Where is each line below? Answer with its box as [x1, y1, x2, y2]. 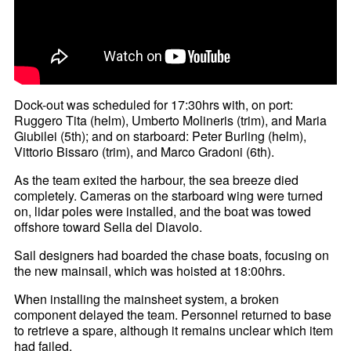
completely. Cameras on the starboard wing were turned [14, 186, 324, 205]
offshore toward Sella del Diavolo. [14, 218, 203, 237]
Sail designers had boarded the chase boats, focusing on [14, 246, 330, 265]
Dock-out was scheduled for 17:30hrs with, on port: [14, 96, 294, 114]
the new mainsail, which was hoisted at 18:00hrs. [14, 262, 286, 280]
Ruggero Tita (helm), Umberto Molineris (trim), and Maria [14, 111, 327, 130]
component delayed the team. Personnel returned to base [14, 306, 332, 324]
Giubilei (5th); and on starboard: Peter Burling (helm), [14, 127, 307, 146]
